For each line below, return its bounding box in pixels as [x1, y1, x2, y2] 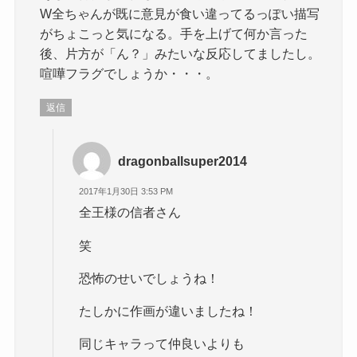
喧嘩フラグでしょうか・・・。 [40, 66, 219, 81]
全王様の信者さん [79, 205, 182, 220]
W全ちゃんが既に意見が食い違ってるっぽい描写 [40, 6, 320, 22]
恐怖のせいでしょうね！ [79, 270, 220, 285]
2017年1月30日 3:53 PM [79, 186, 174, 196]
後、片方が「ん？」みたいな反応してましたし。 [40, 46, 321, 61]
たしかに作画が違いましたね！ [79, 303, 258, 318]
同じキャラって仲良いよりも [79, 335, 245, 351]
